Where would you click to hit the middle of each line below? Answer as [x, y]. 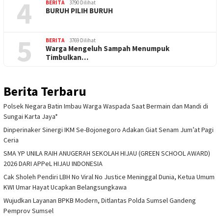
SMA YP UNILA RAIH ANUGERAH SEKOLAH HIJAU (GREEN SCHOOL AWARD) [107, 153]
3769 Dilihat [82, 41]
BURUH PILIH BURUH [79, 11]
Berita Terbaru [45, 91]
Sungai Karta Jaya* [31, 117]
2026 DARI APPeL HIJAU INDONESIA [53, 164]
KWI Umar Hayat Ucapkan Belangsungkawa [65, 187]
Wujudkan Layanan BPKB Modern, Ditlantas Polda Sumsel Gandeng [100, 201]
